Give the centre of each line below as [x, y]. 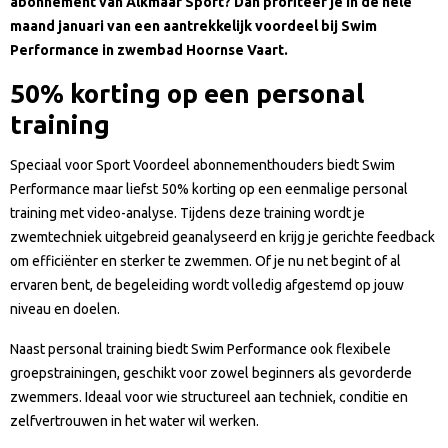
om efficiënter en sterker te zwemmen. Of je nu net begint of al [205, 260]
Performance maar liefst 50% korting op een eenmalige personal [209, 188]
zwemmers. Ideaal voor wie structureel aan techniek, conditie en [209, 396]
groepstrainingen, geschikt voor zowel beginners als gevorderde [211, 372]
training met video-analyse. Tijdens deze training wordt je [187, 212]
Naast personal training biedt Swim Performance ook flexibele [200, 348]
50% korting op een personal [187, 93]
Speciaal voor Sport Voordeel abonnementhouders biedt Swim [202, 164]
